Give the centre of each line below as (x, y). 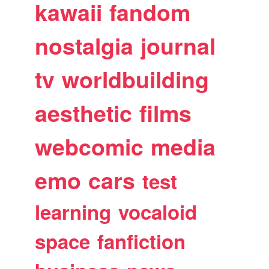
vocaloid (158, 212)
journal (178, 46)
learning (73, 212)
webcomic (89, 147)
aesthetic (84, 113)
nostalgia (84, 46)
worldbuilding (136, 80)
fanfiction (142, 241)
